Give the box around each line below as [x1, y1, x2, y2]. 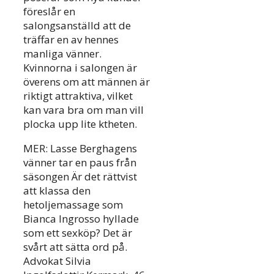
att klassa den [23, 183, 91, 198]
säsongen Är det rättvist [23, 169, 137, 184]
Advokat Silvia [23, 254, 91, 268]
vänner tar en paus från [23, 155, 136, 170]
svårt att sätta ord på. [23, 240, 127, 254]
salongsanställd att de [23, 18, 131, 33]
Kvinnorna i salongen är [23, 61, 137, 75]
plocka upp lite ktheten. [23, 117, 137, 131]
